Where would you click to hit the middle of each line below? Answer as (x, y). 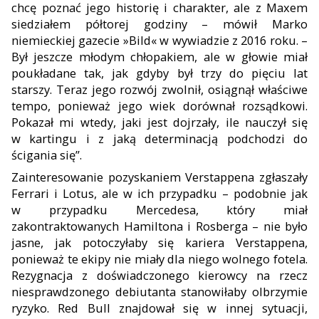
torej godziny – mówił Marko (205, 23)
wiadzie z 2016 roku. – (247, 40)
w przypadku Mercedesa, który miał (159, 209)
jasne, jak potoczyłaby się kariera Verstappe (151, 242)
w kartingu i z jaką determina (107, 138)
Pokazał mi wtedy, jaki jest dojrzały (114, 122)
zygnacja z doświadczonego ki (117, 275)
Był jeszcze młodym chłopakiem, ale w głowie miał (159, 56)
